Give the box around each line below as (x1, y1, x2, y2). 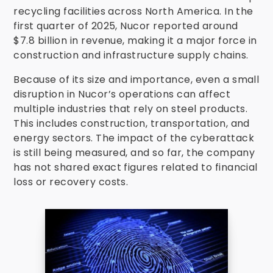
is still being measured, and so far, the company (13, 146, 255, 160)
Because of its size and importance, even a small (13, 73, 260, 87)
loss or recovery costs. (13, 175, 129, 189)
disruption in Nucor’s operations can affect (13, 87, 231, 101)
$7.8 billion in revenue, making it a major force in (13, 34, 257, 48)
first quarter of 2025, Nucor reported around (13, 19, 238, 33)
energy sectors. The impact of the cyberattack (13, 131, 255, 145)
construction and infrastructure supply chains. (13, 48, 249, 62)
